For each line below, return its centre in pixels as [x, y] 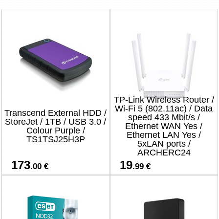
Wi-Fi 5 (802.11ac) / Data [164, 109]
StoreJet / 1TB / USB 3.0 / [55, 122]
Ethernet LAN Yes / [164, 135]
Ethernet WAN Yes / [164, 126]
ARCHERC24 [164, 153]
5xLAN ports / [164, 144]
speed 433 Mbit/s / [164, 117]
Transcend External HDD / [55, 113]
